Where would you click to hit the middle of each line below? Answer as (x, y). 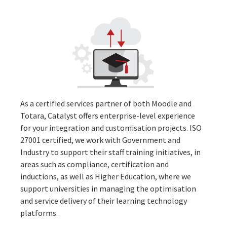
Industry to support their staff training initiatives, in (110, 152)
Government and (150, 140)
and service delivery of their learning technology (104, 200)
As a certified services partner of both (86, 103)
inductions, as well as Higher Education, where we (106, 176)
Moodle (164, 103)
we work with (98, 140)
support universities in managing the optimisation (108, 188)
